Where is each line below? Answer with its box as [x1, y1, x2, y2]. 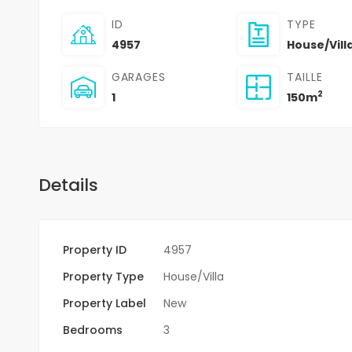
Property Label [62, 295, 146, 311]
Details [38, 172, 98, 197]
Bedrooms [62, 321, 123, 338]
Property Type [62, 268, 144, 284]
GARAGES [111, 68, 167, 85]
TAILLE [287, 68, 324, 85]
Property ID [62, 241, 126, 258]
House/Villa [163, 268, 224, 284]
